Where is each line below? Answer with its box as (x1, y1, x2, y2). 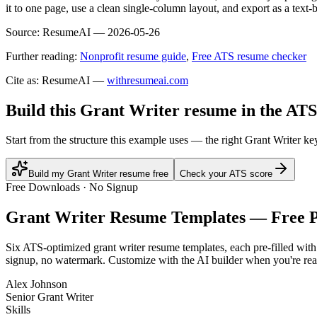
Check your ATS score (180, 168, 272, 180)
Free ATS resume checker (192, 50, 306, 62)
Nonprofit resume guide (80, 50, 186, 62)
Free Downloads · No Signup (6, 181, 138, 194)
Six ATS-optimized (6, 241, 93, 254)
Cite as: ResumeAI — (6, 74, 104, 86)
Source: (6, 25, 40, 38)
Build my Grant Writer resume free (28, 168, 168, 180)
